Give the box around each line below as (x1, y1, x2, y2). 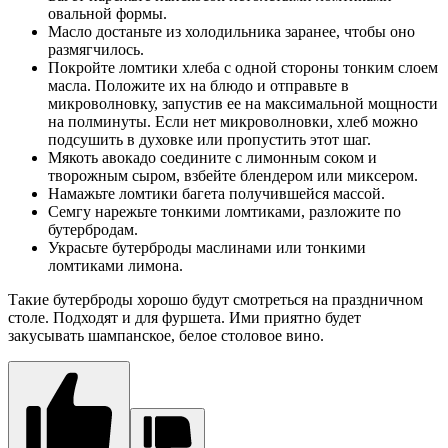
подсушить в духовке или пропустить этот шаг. (48, 131, 371, 149)
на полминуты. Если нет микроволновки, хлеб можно (48, 113, 418, 131)
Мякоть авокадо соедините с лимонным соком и (48, 149, 377, 167)
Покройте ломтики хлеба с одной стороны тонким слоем (48, 59, 438, 77)
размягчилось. (48, 41, 144, 59)
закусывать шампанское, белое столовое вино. (8, 327, 324, 345)
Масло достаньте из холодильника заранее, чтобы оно (48, 23, 415, 41)
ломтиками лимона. (48, 257, 183, 275)
